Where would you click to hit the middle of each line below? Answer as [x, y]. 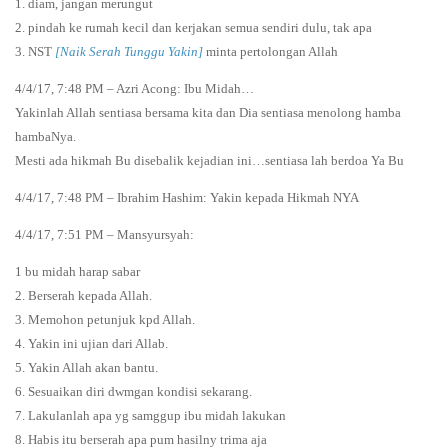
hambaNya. [45, 136]
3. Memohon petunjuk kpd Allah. [105, 319]
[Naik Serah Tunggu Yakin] [129, 51]
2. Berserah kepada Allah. [83, 295]
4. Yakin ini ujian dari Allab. [91, 343]
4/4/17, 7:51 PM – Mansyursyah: [104, 234]
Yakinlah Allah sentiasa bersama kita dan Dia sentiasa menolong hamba [208, 112]
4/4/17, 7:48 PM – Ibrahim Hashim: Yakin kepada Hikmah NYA [187, 197]
